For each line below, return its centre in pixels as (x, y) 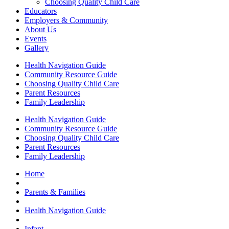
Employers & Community (66, 20)
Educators (41, 11)
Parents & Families (55, 192)
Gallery (37, 48)
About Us (40, 29)
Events (36, 38)
